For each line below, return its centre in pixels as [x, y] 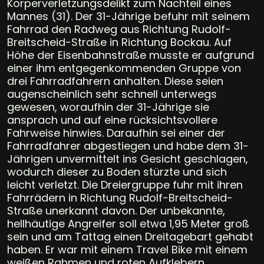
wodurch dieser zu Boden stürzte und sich [117, 171]
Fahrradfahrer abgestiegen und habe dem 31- [128, 146]
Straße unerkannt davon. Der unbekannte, [116, 210]
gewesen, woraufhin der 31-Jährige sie [108, 107]
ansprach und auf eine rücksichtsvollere [112, 120]
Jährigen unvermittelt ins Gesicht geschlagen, [128, 159]
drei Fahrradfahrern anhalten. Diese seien [115, 81]
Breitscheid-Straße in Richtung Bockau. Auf [119, 42]
